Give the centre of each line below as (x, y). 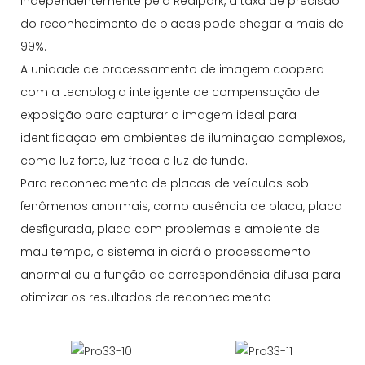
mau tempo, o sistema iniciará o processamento (165, 251)
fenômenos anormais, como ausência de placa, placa (181, 206)
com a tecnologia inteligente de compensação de (170, 92)
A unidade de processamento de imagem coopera (172, 69)
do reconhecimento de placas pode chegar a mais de (182, 23)
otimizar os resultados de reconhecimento (146, 297)
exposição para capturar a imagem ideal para (158, 114)
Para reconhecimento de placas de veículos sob (165, 183)
